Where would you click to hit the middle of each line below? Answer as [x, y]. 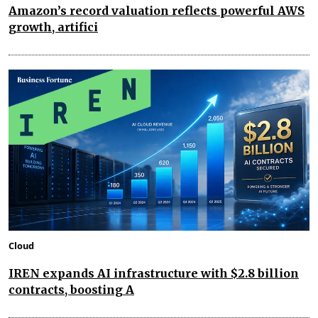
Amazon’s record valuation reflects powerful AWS [157, 11]
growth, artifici [53, 27]
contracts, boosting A [71, 289]
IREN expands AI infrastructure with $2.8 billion [154, 273]
